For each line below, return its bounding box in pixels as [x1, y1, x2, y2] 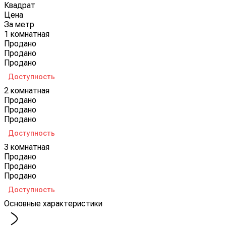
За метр [4, 19, 34, 29]
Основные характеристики [4, 198, 102, 208]
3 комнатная [4, 142, 49, 152]
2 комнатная [4, 85, 49, 95]
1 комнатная [4, 29, 49, 39]
